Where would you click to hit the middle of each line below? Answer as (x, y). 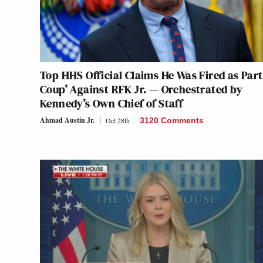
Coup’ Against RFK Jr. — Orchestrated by (141, 89)
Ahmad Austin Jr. (67, 120)
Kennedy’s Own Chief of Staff (112, 103)
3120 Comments (172, 120)
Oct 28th (118, 120)
